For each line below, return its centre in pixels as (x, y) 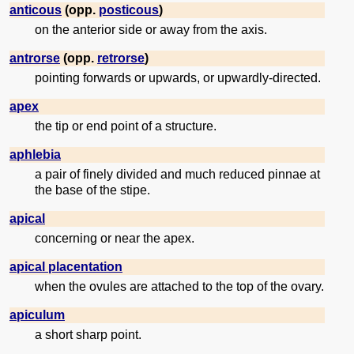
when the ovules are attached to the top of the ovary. (179, 287)
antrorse (35, 58)
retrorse (121, 58)
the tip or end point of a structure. (126, 126)
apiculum (37, 315)
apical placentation (66, 267)
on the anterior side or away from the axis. (151, 30)
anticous (36, 10)
